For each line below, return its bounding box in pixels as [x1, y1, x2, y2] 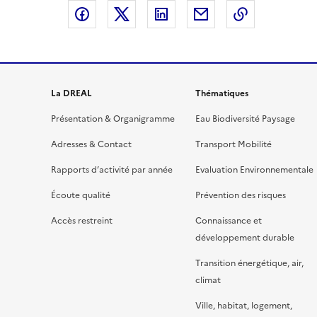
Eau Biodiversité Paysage [195, 113, 295, 125]
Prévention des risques [195, 189, 286, 202]
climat [195, 274, 221, 287]
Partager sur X [136, 6, 211, 23]
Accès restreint [51, 214, 113, 227]
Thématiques [195, 87, 248, 100]
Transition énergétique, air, [195, 257, 304, 270]
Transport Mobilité [195, 138, 272, 151]
